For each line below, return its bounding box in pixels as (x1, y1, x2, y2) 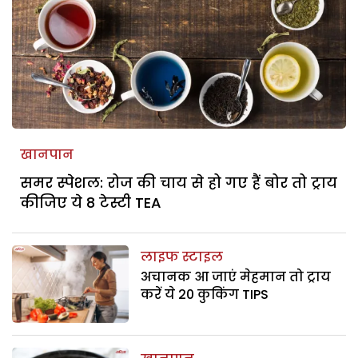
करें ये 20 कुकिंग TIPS (141, 284, 269, 304)
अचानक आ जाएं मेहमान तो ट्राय (141, 267, 332, 286)
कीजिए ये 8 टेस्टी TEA (20, 192, 161, 213)
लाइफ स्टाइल (141, 247, 224, 266)
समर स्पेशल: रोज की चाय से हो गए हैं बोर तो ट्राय (20, 172, 337, 193)
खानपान (20, 145, 74, 164)
